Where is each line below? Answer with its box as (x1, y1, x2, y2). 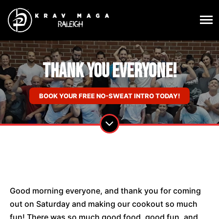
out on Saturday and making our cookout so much (10, 199, 197, 209)
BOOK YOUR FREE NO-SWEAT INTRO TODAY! (39, 92, 180, 100)
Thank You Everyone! (42, 60, 177, 84)
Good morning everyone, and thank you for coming (10, 186, 201, 196)
